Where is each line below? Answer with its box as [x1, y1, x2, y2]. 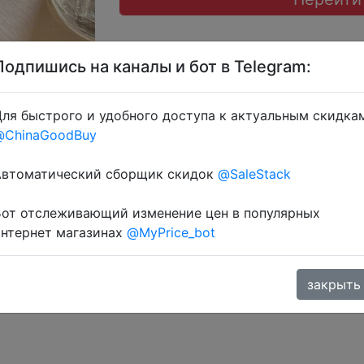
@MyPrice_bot [127, 224, 215, 240]
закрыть [307, 276, 361, 292]
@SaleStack [218, 166, 291, 182]
